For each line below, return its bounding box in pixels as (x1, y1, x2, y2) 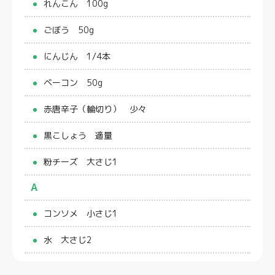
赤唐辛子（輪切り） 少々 (44, 103, 147, 115)
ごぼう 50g (44, 23, 94, 36)
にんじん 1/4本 (44, 50, 110, 62)
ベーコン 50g (44, 76, 103, 88)
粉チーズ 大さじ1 (44, 155, 118, 168)
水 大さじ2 (44, 233, 92, 246)
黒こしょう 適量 (44, 129, 112, 141)
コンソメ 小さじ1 (44, 207, 118, 219)
